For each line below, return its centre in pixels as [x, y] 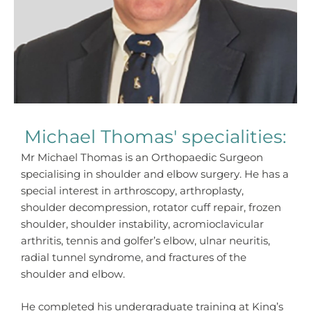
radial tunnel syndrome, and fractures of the [134, 258]
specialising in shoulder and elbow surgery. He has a [155, 174]
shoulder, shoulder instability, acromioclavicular [142, 224]
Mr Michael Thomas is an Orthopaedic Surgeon [142, 158]
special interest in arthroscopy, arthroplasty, [132, 191]
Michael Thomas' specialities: [155, 137]
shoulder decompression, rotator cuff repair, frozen [151, 208]
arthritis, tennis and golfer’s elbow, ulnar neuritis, [145, 241]
